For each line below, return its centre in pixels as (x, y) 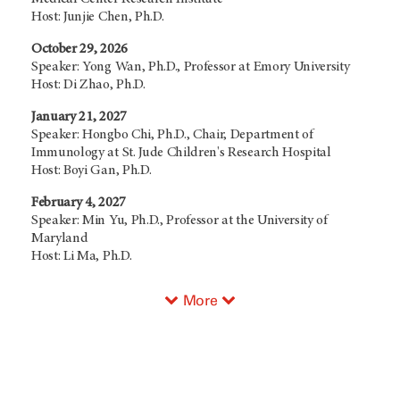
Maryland (60, 238)
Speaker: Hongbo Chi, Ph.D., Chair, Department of (172, 134)
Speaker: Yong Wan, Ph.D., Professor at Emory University (191, 67)
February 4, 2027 (79, 202)
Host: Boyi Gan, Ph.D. (92, 170)
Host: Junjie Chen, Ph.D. (98, 17)
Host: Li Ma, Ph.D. (82, 256)
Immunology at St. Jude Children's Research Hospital (181, 152)
